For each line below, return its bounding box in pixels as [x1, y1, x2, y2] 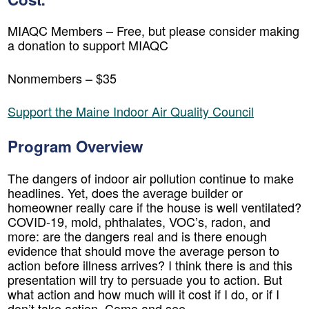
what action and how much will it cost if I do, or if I [8, 284, 279, 303]
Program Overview [8, 135, 143, 158]
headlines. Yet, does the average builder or [8, 183, 243, 201]
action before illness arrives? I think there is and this [8, 255, 292, 274]
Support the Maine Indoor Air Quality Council [8, 102, 254, 121]
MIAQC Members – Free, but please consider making [8, 21, 299, 40]
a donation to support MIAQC [8, 36, 168, 54]
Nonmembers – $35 [8, 69, 117, 88]
